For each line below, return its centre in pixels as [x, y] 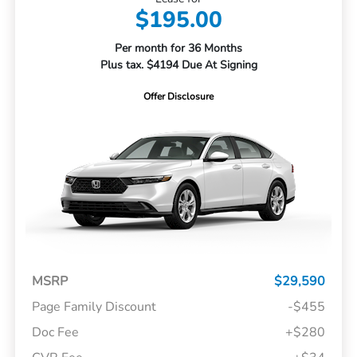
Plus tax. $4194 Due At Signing [178, 65]
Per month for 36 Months [178, 48]
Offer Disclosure [178, 96]
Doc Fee [55, 333]
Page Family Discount [94, 307]
